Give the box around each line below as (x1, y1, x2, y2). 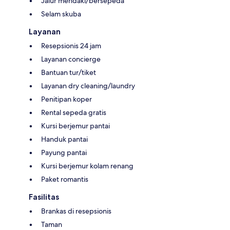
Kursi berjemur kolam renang (41, 161, 133, 170)
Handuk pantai (41, 134, 88, 144)
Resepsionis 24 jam (41, 41, 101, 50)
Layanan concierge (41, 54, 101, 64)
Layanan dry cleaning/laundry (41, 81, 135, 90)
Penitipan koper (41, 94, 92, 104)
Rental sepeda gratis (41, 107, 106, 117)
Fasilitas (29, 191, 59, 202)
